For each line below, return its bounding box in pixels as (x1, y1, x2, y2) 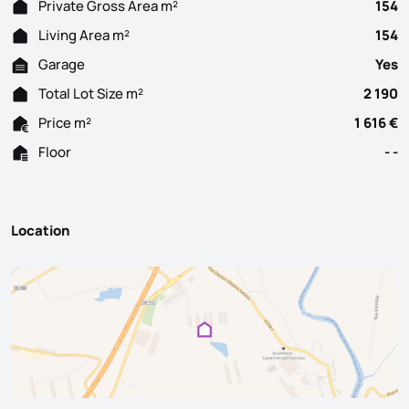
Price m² (38, 112, 91, 132)
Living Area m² (38, 25, 130, 45)
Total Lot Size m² (38, 83, 143, 103)
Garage (38, 54, 85, 74)
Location (11, 220, 70, 240)
